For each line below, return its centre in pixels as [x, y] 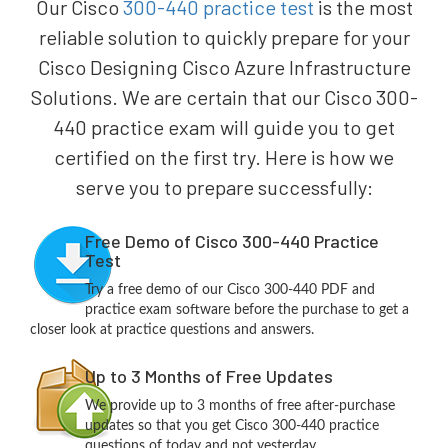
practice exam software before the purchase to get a [246, 309]
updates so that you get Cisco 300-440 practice [231, 425]
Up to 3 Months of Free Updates [208, 375]
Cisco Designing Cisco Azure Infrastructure [224, 66]
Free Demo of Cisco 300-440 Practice [231, 240]
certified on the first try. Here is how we [224, 156]
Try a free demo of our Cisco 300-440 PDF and [229, 289]
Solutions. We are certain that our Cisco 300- [224, 96]
